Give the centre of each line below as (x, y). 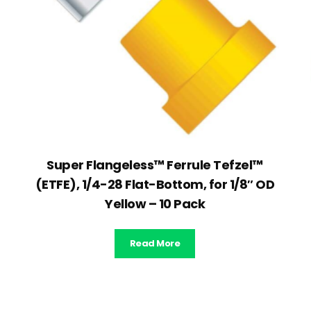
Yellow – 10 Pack (155, 204)
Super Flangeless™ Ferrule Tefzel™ (155, 165)
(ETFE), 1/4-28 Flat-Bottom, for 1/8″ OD (155, 185)
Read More (155, 244)
